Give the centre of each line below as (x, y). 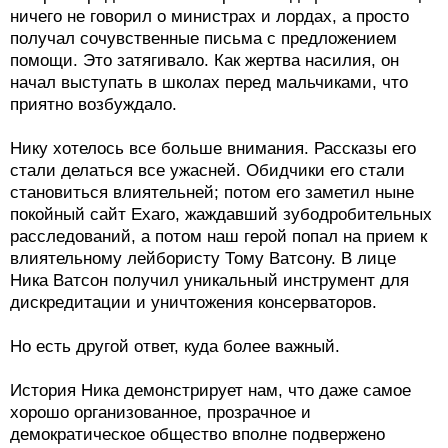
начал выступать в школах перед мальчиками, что (209, 82)
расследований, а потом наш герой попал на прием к (218, 236)
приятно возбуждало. (93, 104)
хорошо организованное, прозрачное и (160, 412)
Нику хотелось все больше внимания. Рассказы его (213, 148)
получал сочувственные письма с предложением (203, 38)
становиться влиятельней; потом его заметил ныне (212, 192)
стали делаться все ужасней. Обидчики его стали (207, 170)
